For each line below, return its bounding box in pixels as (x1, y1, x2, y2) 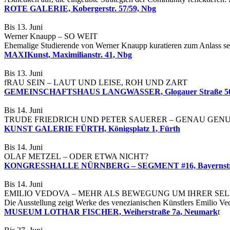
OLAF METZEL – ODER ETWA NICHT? (4, 152, 148, 161)
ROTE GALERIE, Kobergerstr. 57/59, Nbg (4, 4, 156, 13)
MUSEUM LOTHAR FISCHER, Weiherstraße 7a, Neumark (4, 207, 218, 217)
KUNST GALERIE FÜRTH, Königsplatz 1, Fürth (4, 124, 180, 133)
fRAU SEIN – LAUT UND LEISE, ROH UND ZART (4, 78, 187, 87)
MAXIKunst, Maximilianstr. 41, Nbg (4, 50, 132, 60)
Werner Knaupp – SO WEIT (4, 32, 98, 41)
